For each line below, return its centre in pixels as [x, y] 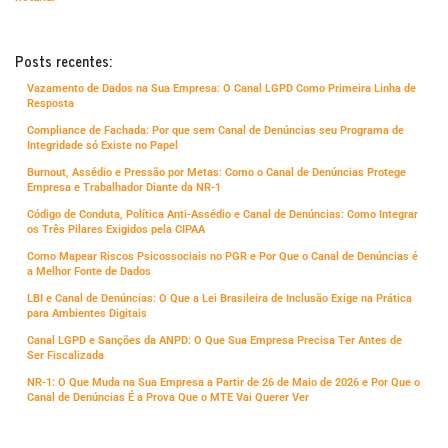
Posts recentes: [63, 60]
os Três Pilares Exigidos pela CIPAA [116, 229]
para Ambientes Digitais [87, 313]
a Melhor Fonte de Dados [89, 271]
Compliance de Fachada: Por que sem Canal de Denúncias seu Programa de [215, 130]
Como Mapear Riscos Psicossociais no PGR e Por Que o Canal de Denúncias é [222, 256]
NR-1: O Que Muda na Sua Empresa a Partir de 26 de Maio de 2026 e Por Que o [223, 382]
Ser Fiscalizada [65, 355]
